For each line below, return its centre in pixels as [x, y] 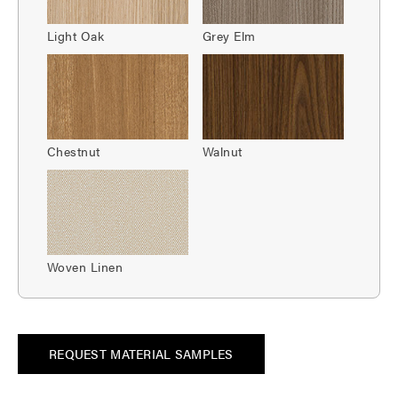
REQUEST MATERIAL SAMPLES [141, 353]
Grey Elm [229, 35]
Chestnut [74, 151]
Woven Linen [85, 266]
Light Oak [76, 35]
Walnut [223, 151]
